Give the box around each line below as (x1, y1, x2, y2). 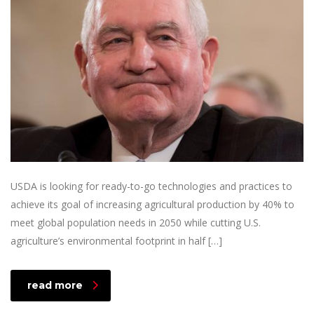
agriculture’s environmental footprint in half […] (11, 233, 222, 247)
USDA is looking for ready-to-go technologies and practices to (11, 179, 292, 193)
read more (27, 278, 83, 292)
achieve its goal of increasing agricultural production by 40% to (11, 197, 294, 211)
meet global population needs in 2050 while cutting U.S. (11, 215, 261, 229)
